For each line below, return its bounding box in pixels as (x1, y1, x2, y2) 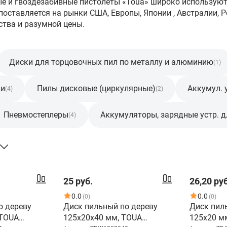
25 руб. (63, 176, 93, 186)
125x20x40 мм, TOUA (63, 213, 142, 222)
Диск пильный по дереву (63, 202, 158, 211)
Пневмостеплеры (4, 110, 68, 120)
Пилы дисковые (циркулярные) (37, 84, 156, 93)
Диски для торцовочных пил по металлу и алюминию (9, 57, 213, 67)
